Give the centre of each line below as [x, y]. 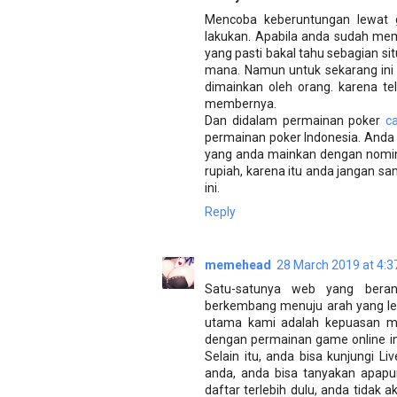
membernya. [241, 103]
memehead [238, 265]
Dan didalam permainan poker [296, 120]
